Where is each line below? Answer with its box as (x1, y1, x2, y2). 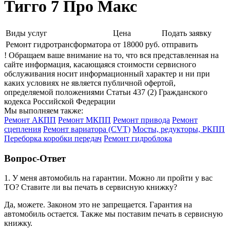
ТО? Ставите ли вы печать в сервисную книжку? (4, 183, 177, 192)
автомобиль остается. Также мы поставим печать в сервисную (4, 209, 223, 219)
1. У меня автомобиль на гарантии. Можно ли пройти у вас (4, 174, 213, 183)
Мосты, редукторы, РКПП (132, 124, 225, 133)
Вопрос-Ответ (4, 152, 66, 164)
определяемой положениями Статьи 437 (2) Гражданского (4, 87, 207, 97)
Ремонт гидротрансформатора (6, 40, 111, 49)
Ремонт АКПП (4, 115, 56, 124)
